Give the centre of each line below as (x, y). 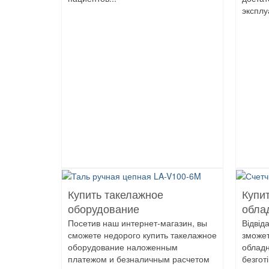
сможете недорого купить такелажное (142, 235)
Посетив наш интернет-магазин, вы (138, 223)
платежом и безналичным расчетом (139, 259)
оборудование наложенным (123, 247)
